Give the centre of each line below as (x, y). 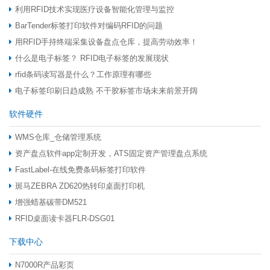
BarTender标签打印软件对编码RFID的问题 (89, 26)
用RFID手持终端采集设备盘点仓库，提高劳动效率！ (106, 42)
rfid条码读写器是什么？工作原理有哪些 (83, 75)
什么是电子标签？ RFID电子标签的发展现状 (92, 58)
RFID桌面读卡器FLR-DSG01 (65, 219)
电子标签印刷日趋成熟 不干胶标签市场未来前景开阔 (106, 91)
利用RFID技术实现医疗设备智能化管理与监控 (95, 10)
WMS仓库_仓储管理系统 (58, 137)
